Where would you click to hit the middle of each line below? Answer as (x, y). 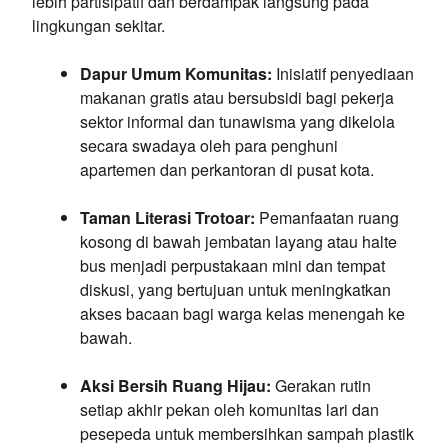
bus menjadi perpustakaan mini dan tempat (232, 265)
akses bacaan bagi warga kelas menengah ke (242, 313)
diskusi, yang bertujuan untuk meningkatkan (235, 289)
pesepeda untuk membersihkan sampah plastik (247, 433)
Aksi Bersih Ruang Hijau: (175, 385)
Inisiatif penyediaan (343, 73)
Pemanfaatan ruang (327, 217)
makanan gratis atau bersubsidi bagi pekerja (237, 97)
